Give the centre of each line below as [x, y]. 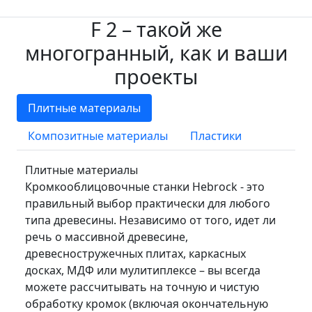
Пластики [216, 135]
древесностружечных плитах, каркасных [135, 253]
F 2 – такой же [156, 29]
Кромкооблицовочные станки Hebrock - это [145, 186]
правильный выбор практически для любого [148, 203]
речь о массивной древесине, [107, 236]
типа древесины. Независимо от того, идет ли [150, 220]
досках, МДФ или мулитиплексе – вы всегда [143, 270]
